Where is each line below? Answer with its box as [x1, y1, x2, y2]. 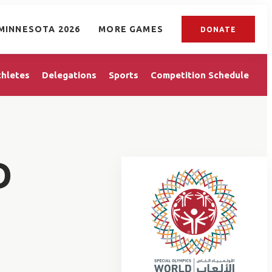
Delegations [42, 69, 97, 80]
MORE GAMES [98, 24, 163, 34]
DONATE [200, 25, 236, 33]
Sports [109, 69, 138, 80]
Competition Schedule [151, 69, 249, 80]
